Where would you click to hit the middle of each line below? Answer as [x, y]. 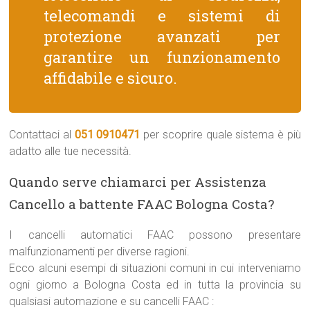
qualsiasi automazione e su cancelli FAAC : [112, 301]
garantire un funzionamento [162, 57]
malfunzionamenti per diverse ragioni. [100, 252]
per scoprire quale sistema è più [220, 135]
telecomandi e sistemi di [162, 16]
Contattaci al [42, 135]
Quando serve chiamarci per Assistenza [138, 182]
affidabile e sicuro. [111, 78]
